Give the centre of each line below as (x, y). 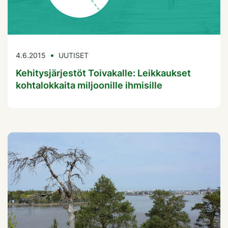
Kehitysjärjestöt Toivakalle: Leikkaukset (103, 73)
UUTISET (74, 55)
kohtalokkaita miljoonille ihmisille (89, 85)
